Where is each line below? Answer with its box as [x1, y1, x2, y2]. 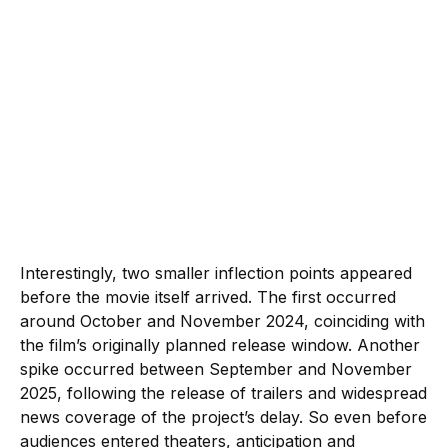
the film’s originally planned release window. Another [20, 334, 420, 355]
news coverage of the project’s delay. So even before [20, 406, 427, 427]
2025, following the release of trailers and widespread [20, 382, 427, 403]
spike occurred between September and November [20, 358, 412, 379]
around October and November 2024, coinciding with [20, 310, 425, 331]
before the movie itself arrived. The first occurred [20, 286, 396, 307]
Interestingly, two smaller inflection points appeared [20, 262, 412, 283]
